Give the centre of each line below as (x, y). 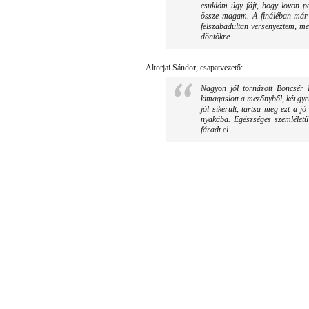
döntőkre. (216, 37)
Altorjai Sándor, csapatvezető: (194, 68)
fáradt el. (216, 130)
